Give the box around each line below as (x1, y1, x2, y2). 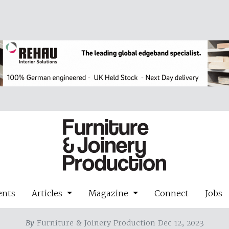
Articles (32, 188, 65, 198)
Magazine (88, 188, 131, 198)
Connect (154, 188, 189, 198)
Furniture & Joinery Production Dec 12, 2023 (34, 218, 204, 227)
